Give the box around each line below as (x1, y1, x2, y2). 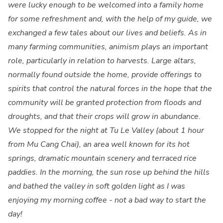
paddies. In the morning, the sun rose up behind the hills (8, 166, 210, 178)
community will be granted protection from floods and (8, 97, 201, 108)
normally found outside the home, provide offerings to (8, 69, 202, 80)
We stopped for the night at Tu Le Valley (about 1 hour (8, 124, 204, 136)
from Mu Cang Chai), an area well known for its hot (8, 138, 190, 150)
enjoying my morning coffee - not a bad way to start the (8, 194, 206, 206)
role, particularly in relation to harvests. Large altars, (8, 55, 196, 66)
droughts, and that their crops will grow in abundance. (8, 111, 203, 122)
